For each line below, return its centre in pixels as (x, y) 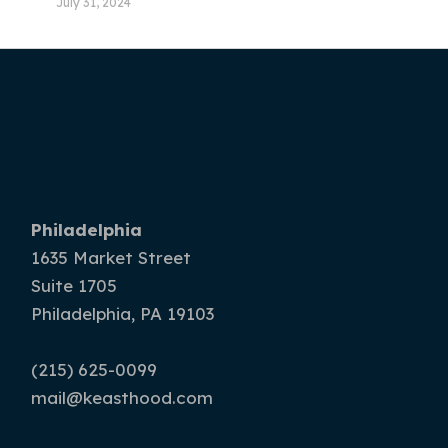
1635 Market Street (111, 258)
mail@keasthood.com (122, 398)
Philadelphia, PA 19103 (123, 314)
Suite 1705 (74, 286)
